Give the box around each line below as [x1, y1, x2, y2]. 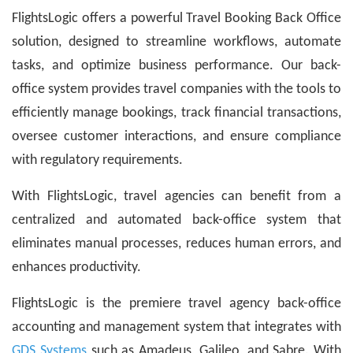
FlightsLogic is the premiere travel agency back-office [12, 296, 341, 312]
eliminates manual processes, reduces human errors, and [12, 236, 341, 252]
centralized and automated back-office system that [12, 213, 341, 229]
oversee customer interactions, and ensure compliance [12, 129, 341, 145]
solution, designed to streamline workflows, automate [12, 35, 341, 50]
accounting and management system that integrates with [12, 320, 341, 336]
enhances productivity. [12, 260, 141, 276]
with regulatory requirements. [12, 153, 183, 169]
